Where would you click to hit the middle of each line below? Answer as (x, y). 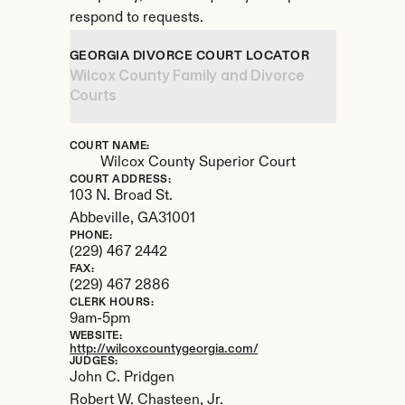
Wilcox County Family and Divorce (187, 75)
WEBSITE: (96, 336)
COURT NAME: (109, 146)
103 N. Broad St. (121, 196)
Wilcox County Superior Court (198, 163)
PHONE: (91, 236)
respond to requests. (136, 18)
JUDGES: (94, 362)
